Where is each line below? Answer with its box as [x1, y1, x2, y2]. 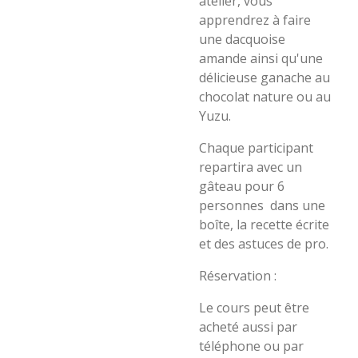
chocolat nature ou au [199, 88, 331, 105]
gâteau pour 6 [199, 177, 284, 195]
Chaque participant [199, 139, 313, 157]
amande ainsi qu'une [199, 50, 323, 67]
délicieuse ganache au [199, 69, 330, 86]
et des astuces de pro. [199, 235, 328, 253]
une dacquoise [199, 30, 285, 48]
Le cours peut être [199, 299, 309, 316]
